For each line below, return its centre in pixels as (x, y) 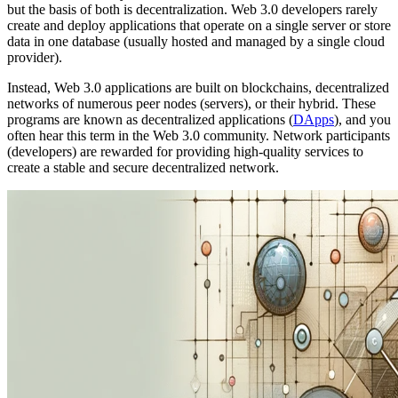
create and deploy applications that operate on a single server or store (199, 25)
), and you (362, 119)
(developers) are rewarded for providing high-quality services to (185, 151)
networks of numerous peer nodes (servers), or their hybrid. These (191, 103)
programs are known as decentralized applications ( (150, 119)
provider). (35, 57)
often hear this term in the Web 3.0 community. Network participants (199, 135)
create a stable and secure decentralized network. (143, 167)
